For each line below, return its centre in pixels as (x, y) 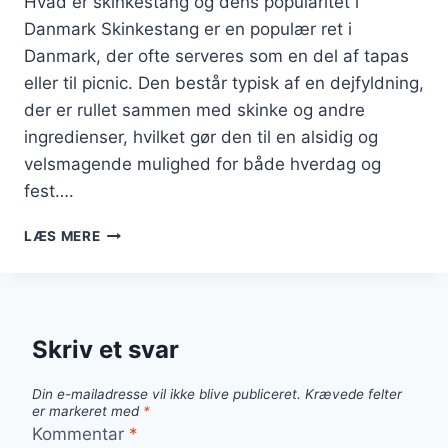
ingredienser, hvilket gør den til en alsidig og (201, 136)
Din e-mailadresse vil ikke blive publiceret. (166, 393)
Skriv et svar (105, 350)
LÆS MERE (62, 235)
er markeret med (87, 410)
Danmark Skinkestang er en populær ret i (188, 28)
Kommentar (80, 434)
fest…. (49, 190)
